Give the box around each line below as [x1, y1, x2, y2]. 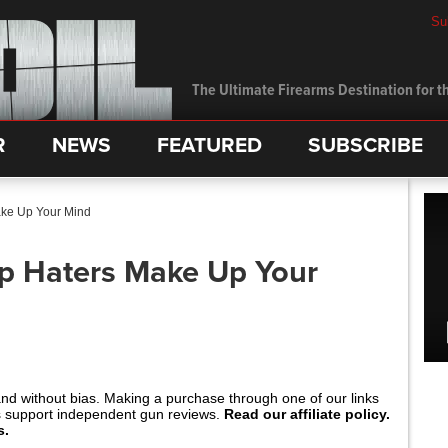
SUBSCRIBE [308, 133, 423, 158]
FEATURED [157, 133, 262, 158]
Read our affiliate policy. [224, 406, 390, 422]
